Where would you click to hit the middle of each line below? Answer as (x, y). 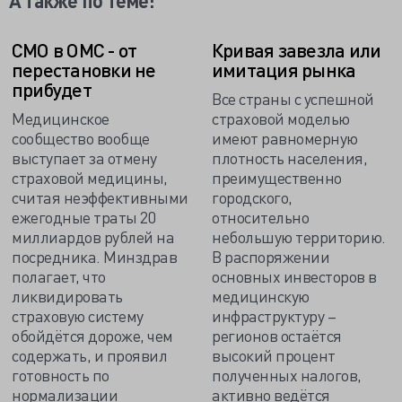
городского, (252, 197)
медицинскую (261, 296)
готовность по (61, 375)
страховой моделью (281, 118)
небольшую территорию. (299, 236)
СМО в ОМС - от (74, 50)
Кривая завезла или (297, 50)
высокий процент (274, 355)
